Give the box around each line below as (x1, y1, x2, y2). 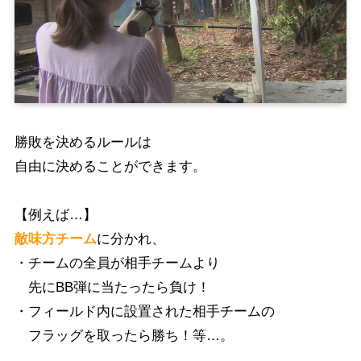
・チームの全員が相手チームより (14, 255, 220, 272)
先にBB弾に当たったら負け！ (14, 280, 210, 296)
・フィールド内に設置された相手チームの (14, 304, 275, 320)
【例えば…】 (14, 207, 97, 223)
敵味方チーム (14, 231, 97, 247)
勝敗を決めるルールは (14, 135, 151, 151)
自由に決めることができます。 (14, 159, 206, 175)
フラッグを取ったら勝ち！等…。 (14, 328, 234, 344)
